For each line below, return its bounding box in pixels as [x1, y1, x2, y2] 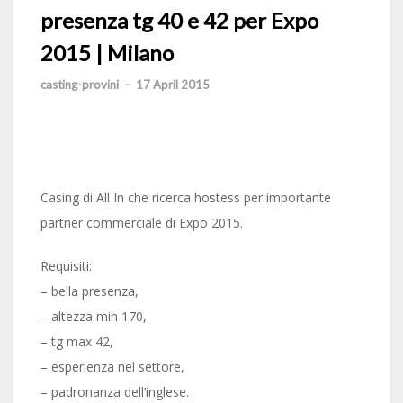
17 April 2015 [136, 77, 210, 92]
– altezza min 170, [40, 308, 147, 325]
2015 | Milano [40, 40, 174, 66]
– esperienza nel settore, [40, 358, 184, 375]
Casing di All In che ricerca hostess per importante [40, 189, 331, 206]
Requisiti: [40, 257, 92, 274]
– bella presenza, [40, 282, 139, 300]
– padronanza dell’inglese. [40, 383, 189, 400]
